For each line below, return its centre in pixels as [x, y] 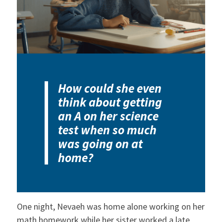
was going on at [101, 143]
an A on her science [109, 116]
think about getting [110, 102]
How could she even [110, 88]
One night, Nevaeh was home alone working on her [111, 206]
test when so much [108, 130]
